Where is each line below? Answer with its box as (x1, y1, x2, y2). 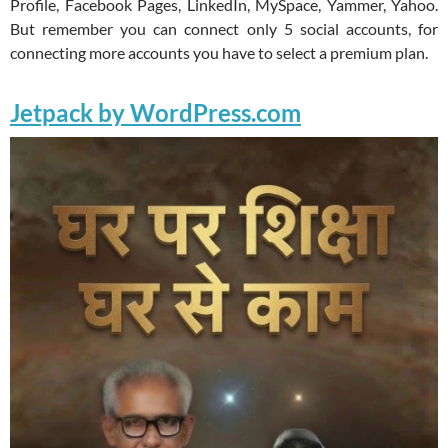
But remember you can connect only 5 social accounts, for (10, 19, 438, 39)
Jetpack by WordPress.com (10, 98, 301, 128)
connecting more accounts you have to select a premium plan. (10, 43, 428, 63)
